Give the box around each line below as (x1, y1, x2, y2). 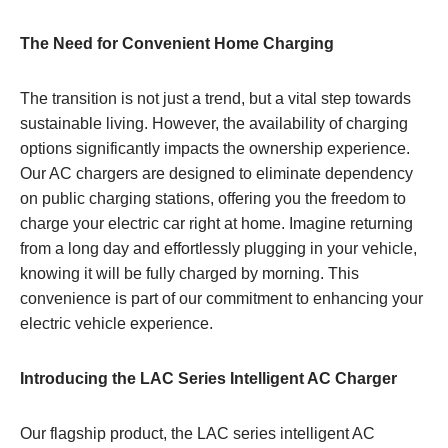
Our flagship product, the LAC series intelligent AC (20, 424, 375, 442)
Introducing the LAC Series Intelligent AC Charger (20, 369, 397, 387)
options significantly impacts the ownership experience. (20, 139, 410, 157)
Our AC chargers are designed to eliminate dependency (20, 164, 413, 182)
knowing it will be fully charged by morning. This (20, 264, 359, 282)
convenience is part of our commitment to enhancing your (20, 289, 423, 307)
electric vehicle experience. (20, 314, 213, 332)
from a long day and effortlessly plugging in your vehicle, (20, 239, 417, 257)
